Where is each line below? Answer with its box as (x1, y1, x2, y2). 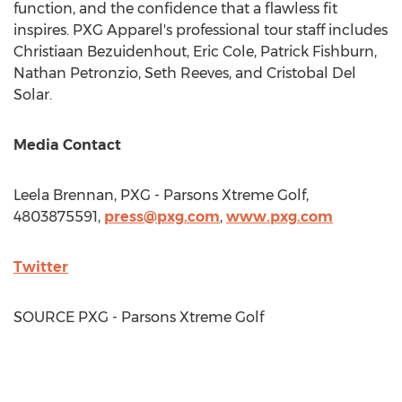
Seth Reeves (144, 65, 229, 82)
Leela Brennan (13, 187, 114, 204)
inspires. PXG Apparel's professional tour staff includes (13, 22, 388, 39)
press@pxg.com (104, 208, 220, 225)
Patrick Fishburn (260, 43, 374, 60)
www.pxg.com (226, 208, 333, 225)
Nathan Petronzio (13, 65, 138, 82)
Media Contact (13, 136, 121, 153)
